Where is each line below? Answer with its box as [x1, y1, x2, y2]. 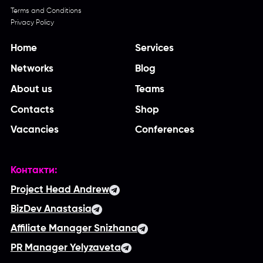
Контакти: [10, 166, 58, 176]
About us [10, 84, 52, 95]
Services [134, 43, 174, 53]
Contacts [10, 104, 54, 115]
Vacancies [10, 125, 59, 136]
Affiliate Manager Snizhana [10, 224, 137, 234]
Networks [10, 63, 53, 74]
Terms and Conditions [10, 7, 82, 15]
